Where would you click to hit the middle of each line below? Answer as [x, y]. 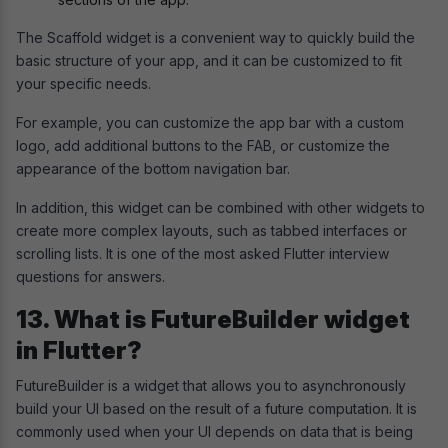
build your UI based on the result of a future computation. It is [216, 408]
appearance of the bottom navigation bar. [155, 168]
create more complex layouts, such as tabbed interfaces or [211, 230]
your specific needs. [85, 83]
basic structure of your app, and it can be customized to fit [209, 60]
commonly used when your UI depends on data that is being [214, 431]
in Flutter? [79, 350]
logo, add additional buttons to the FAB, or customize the [203, 145]
